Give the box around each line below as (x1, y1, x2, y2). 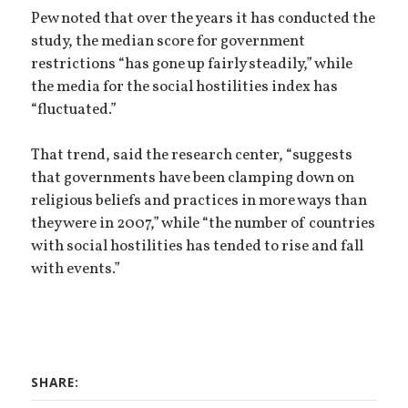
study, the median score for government (31, 30, 306, 53)
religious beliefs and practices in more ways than (31, 190, 368, 213)
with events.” (31, 259, 121, 281)
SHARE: (31, 373, 80, 392)
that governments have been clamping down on (31, 168, 355, 190)
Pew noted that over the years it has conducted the (31, 7, 376, 30)
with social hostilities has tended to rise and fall (31, 236, 364, 259)
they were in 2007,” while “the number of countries (31, 213, 376, 236)
